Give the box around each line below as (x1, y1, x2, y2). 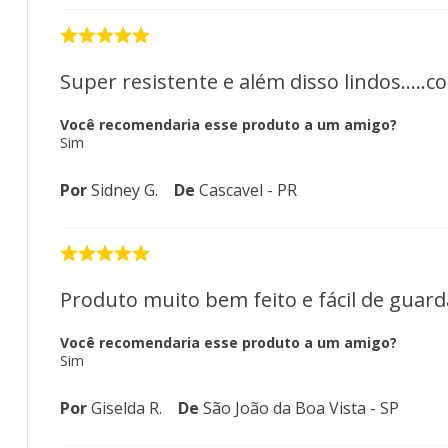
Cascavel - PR (199, 179, 297, 202)
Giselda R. (91, 397, 162, 420)
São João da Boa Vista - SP (203, 397, 399, 420)
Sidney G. (91, 179, 158, 202)
